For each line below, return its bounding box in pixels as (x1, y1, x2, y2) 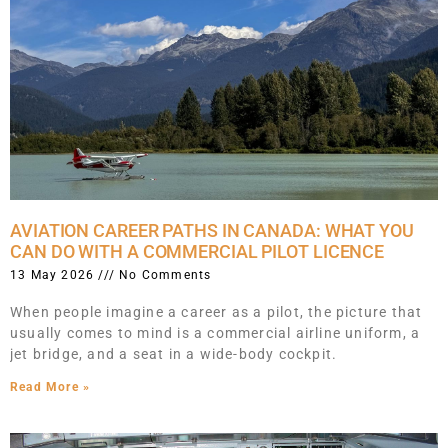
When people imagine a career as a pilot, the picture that (10, 303, 423, 320)
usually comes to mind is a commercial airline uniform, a (10, 324, 421, 341)
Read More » (10, 379, 91, 394)
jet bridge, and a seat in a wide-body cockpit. (10, 345, 338, 362)
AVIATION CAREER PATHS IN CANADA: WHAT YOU (10, 219, 414, 241)
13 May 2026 (10, 267, 99, 282)
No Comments (115, 267, 212, 282)
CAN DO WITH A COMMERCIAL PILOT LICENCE (10, 240, 385, 262)
